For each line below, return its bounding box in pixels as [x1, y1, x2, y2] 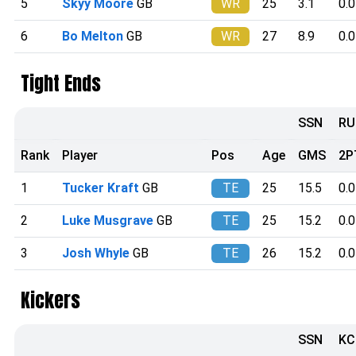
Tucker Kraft [62, 180, 139, 195]
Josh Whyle [62, 245, 130, 261]
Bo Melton [62, 28, 123, 44]
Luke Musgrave [62, 212, 153, 228]
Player [62, 147, 98, 163]
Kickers [21, 285, 80, 315]
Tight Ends [21, 68, 101, 98]
